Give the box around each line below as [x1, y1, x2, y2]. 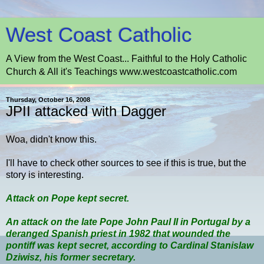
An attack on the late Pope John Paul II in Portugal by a [6, 216, 250, 227]
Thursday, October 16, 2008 [6, 96, 90, 103]
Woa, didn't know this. [6, 134, 97, 144]
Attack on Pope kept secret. [6, 193, 129, 203]
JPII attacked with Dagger [6, 103, 166, 119]
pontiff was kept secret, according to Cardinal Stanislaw [6, 240, 253, 250]
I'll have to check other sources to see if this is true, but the [6, 157, 246, 168]
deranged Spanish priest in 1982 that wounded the [6, 228, 230, 239]
